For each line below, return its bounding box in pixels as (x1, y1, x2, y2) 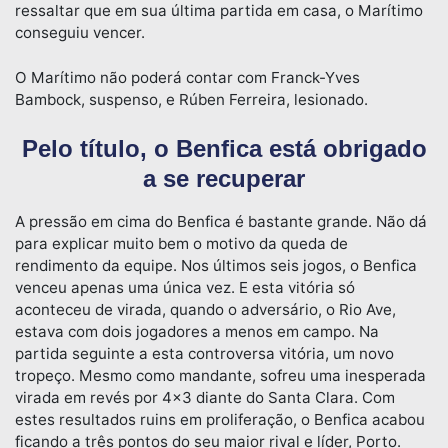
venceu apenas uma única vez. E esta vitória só (15, 277, 355, 297)
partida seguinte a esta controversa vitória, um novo (15, 343, 394, 363)
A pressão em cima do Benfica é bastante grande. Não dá (15, 211, 427, 231)
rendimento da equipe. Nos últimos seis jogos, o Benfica (15, 255, 417, 275)
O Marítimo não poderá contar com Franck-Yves (15, 67, 360, 87)
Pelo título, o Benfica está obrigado (21, 134, 427, 162)
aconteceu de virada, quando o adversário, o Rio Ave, (15, 299, 396, 319)
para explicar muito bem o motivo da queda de (15, 233, 348, 253)
